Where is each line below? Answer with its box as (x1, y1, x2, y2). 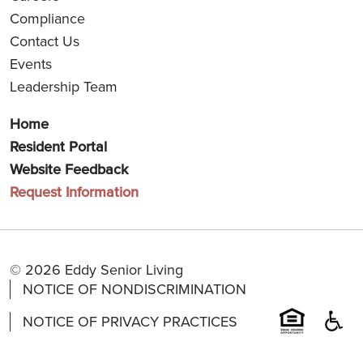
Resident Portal (10, 135, 107, 156)
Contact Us (10, 30, 79, 51)
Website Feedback (10, 158, 128, 179)
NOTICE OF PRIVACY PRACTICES (23, 310, 237, 331)
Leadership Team (10, 75, 117, 96)
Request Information (10, 181, 139, 202)
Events (10, 53, 52, 74)
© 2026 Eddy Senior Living (10, 258, 183, 280)
